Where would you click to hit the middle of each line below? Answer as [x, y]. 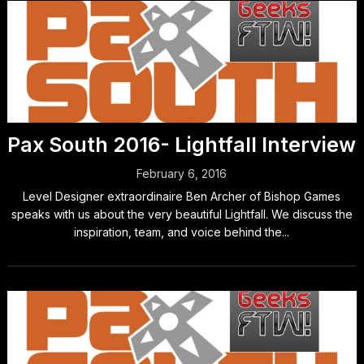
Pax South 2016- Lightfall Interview [182, 145]
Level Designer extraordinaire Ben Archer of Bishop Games [182, 196]
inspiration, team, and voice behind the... [182, 232]
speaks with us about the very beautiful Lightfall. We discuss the [182, 214]
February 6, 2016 [182, 173]
